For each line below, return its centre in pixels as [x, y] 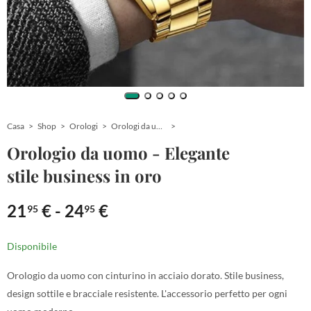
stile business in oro [84, 175]
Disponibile [32, 246]
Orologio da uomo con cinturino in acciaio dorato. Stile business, [145, 275]
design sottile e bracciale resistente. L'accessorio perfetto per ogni [147, 293]
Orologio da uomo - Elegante [118, 152]
